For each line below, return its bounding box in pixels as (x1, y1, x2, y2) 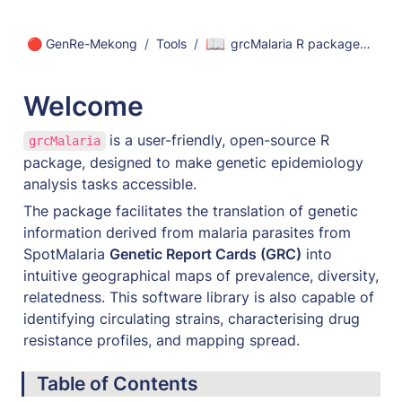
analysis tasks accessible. (23, 174, 201, 193)
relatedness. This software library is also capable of (23, 287, 374, 306)
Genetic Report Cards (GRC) (109, 244, 301, 263)
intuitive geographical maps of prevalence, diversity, (23, 266, 379, 284)
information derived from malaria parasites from (23, 223, 351, 241)
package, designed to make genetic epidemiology (23, 153, 363, 171)
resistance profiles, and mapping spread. (23, 330, 300, 349)
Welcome (23, 89, 150, 122)
